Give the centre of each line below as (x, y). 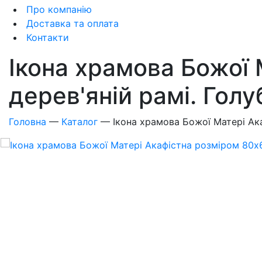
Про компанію (58, 9)
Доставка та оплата (71, 23)
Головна (27, 122)
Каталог (80, 122)
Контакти (46, 37)
